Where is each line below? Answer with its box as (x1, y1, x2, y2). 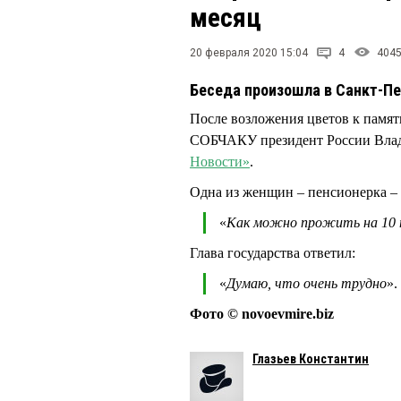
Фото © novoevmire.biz (190, 306, 334, 322)
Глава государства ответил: (190, 245, 355, 261)
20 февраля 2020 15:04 (190, 47, 308, 59)
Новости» (190, 154, 250, 169)
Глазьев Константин (252, 352, 369, 367)
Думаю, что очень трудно (226, 276, 387, 292)
